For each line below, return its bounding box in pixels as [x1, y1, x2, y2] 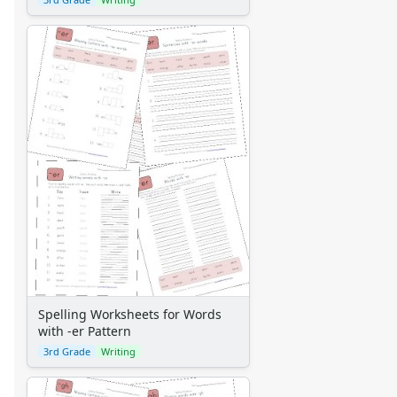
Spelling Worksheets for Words [38, 306, 222, 323]
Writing [101, 345, 136, 359]
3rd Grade [43, 345, 90, 359]
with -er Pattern [38, 323, 131, 340]
